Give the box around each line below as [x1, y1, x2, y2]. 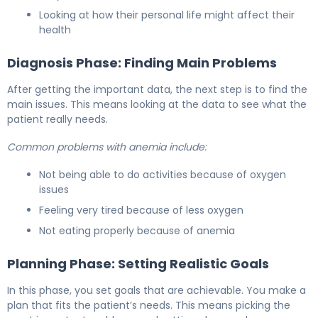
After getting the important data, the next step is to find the [7, 82, 307, 97]
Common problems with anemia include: [7, 139, 207, 154]
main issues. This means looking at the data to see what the [7, 97, 307, 111]
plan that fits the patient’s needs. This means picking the [7, 297, 290, 312]
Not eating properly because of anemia [39, 223, 235, 238]
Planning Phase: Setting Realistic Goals [7, 254, 269, 273]
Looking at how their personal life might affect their [39, 7, 295, 22]
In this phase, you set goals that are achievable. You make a [7, 283, 306, 297]
